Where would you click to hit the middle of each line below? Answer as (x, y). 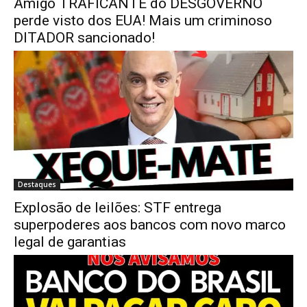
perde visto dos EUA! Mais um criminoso (143, 20)
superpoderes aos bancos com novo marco (150, 224)
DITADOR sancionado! (84, 37)
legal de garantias (70, 242)
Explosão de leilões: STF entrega (118, 207)
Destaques (37, 184)
